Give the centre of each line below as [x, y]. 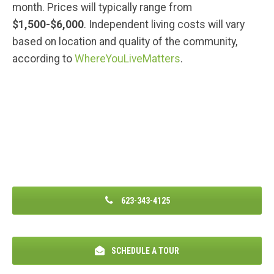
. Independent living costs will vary [164, 24]
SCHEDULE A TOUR [144, 251]
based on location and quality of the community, [125, 41]
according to [43, 58]
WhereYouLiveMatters [128, 58]
